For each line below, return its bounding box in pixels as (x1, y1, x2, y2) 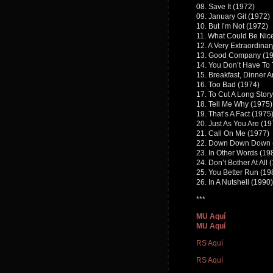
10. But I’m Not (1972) (196, 22, 268, 30)
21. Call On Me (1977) (196, 129, 269, 138)
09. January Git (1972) (196, 12, 270, 21)
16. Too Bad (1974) (196, 80, 260, 89)
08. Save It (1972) (196, 2, 255, 11)
